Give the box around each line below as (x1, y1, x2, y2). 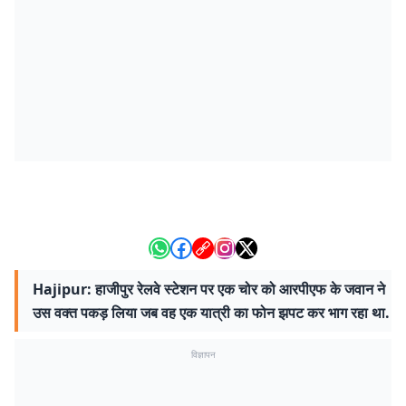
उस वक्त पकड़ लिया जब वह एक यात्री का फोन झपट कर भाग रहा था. (33, 303, 390, 323)
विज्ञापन (190, 348, 216, 361)
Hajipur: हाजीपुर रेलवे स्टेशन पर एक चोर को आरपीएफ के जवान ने (33, 279, 385, 299)
